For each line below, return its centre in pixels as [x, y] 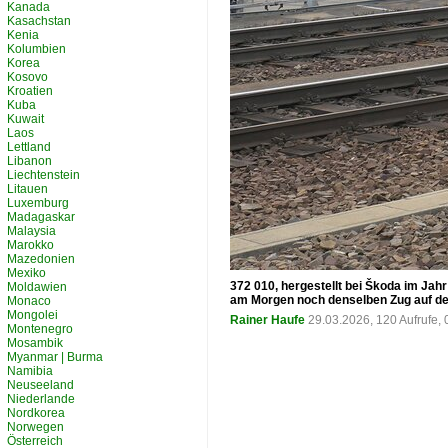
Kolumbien [36, 49]
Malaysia [31, 231]
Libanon [29, 161]
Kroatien [30, 91]
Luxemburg [38, 203]
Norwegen [35, 427]
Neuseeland [40, 385]
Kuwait [25, 119]
